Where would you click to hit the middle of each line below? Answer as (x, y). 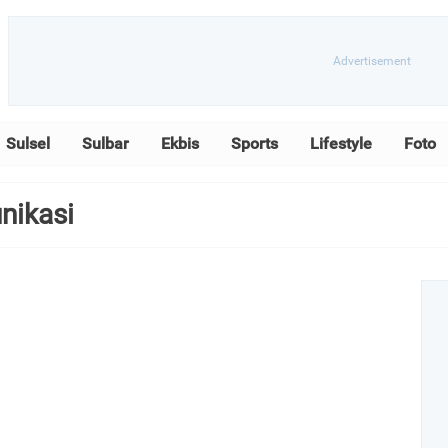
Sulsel (28, 143)
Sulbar (105, 143)
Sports (254, 143)
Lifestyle (341, 143)
